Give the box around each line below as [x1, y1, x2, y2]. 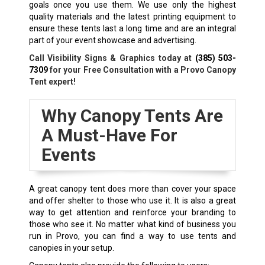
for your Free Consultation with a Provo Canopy [47, 65, 237, 75]
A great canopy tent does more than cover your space [28, 184, 237, 194]
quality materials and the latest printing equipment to [28, 12, 237, 22]
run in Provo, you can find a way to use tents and [28, 231, 237, 241]
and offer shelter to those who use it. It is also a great [28, 196, 237, 206]
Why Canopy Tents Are [41, 105, 223, 127]
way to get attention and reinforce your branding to [28, 208, 237, 218]
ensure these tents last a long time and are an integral [28, 24, 237, 34]
